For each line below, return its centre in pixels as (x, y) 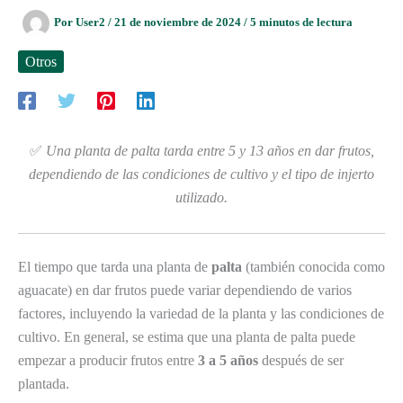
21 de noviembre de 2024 (179, 22)
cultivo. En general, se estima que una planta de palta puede (187, 336)
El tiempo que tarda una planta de (115, 266)
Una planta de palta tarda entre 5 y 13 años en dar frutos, (210, 151)
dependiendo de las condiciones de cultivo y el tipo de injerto (201, 175)
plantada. (44, 383)
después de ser (301, 360)
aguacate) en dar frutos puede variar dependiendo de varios (185, 290)
